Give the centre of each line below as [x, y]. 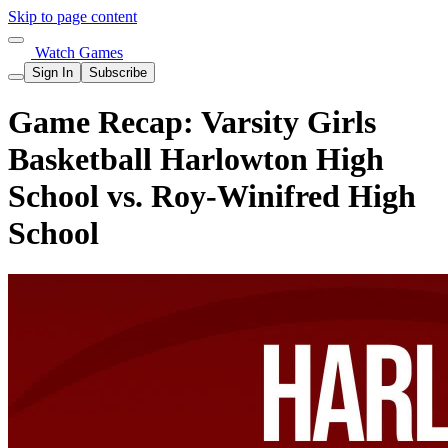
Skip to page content [72, 16]
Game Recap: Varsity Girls [192, 122]
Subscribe [118, 72]
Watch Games [77, 52]
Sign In [52, 72]
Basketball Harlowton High [196, 159]
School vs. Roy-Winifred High [212, 196]
